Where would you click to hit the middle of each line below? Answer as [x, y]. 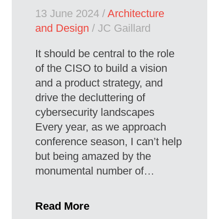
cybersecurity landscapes [98, 112]
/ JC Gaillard [120, 28]
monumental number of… [95, 171]
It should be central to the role [105, 54]
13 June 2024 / [71, 14]
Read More [62, 206]
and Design [62, 28]
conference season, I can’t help [109, 142]
